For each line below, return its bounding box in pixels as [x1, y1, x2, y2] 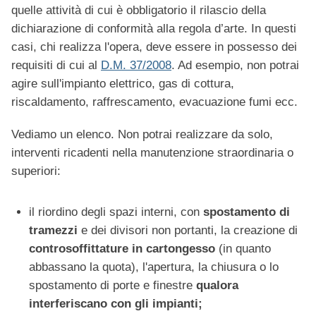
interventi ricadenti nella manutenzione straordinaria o [11, 146, 293, 160]
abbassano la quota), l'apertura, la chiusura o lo [29, 260, 279, 274]
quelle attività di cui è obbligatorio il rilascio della [11, 4, 266, 18]
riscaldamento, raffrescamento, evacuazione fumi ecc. [11, 95, 298, 109]
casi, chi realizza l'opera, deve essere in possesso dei [11, 40, 297, 54]
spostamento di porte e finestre [29, 279, 196, 293]
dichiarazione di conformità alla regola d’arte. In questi [11, 22, 296, 36]
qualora [196, 279, 238, 293]
